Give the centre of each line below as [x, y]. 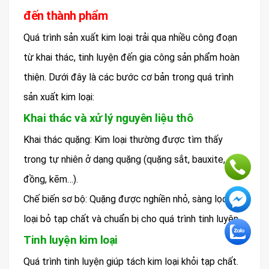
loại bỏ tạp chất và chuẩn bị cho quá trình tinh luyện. [132, 219]
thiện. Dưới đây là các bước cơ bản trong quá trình [128, 77]
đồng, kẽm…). [51, 179]
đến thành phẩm [65, 15]
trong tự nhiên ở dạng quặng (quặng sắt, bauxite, [124, 159]
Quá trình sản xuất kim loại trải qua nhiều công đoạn [130, 37]
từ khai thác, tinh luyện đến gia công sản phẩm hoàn [131, 57]
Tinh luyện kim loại [71, 240]
